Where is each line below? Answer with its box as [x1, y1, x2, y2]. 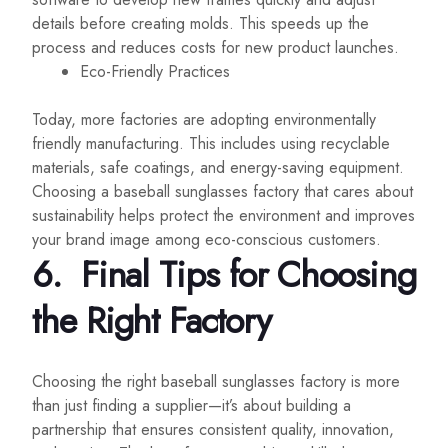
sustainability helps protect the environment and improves [32, 204, 415, 228]
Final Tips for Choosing [70, 248, 416, 302]
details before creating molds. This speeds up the [32, 12, 369, 36]
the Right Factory [32, 294, 271, 348]
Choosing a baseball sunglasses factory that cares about [32, 180, 413, 204]
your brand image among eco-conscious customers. [32, 228, 381, 252]
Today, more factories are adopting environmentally [32, 108, 376, 132]
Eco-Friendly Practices [80, 60, 230, 84]
